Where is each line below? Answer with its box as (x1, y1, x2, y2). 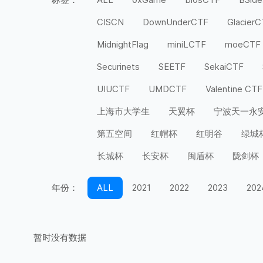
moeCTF (225, 39, 261, 50)
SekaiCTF (204, 61, 244, 72)
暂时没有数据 (33, 232, 86, 243)
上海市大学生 (97, 106, 150, 117)
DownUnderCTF (143, 16, 208, 28)
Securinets (97, 61, 140, 72)
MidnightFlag (97, 39, 149, 50)
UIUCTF (97, 83, 130, 95)
